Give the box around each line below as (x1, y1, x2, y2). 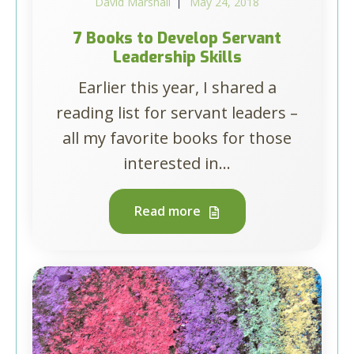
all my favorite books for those (62, 127, 292, 149)
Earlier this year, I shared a (77, 77, 277, 98)
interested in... (123, 153, 231, 174)
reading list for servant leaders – (56, 102, 298, 123)
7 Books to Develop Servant (73, 28, 281, 49)
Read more (134, 202, 204, 220)
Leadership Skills (112, 47, 242, 68)
